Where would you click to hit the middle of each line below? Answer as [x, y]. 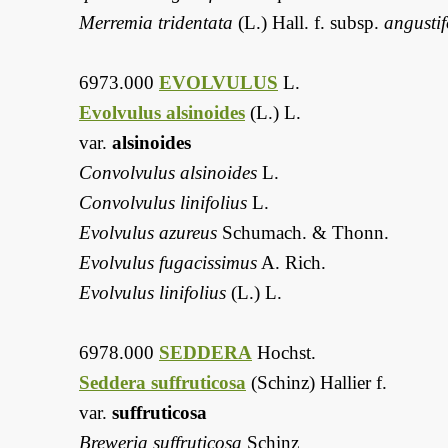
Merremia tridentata [156, 23]
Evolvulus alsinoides [162, 113]
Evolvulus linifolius [152, 293]
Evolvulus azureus [148, 233]
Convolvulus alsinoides [168, 173]
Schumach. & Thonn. [303, 233]
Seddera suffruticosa [162, 383]
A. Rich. [291, 263]
